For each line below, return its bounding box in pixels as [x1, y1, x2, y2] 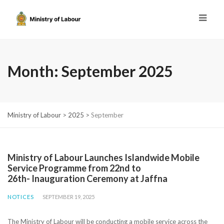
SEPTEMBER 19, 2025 [42, 193, 94, 200]
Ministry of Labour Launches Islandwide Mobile [7, 151, 199, 163]
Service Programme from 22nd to [7, 162, 141, 173]
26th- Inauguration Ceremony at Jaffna [7, 172, 167, 184]
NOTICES [7, 193, 34, 200]
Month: [7, 61, 61, 80]
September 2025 [61, 61, 172, 80]
